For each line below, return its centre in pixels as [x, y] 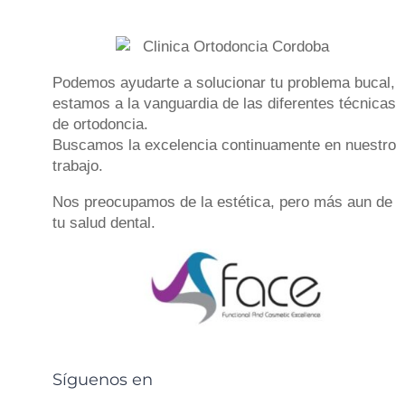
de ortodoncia [99, 124]
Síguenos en [103, 380]
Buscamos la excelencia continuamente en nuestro [225, 145]
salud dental [111, 223]
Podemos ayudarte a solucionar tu [170, 83]
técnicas [368, 104]
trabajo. [78, 166]
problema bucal [339, 83]
